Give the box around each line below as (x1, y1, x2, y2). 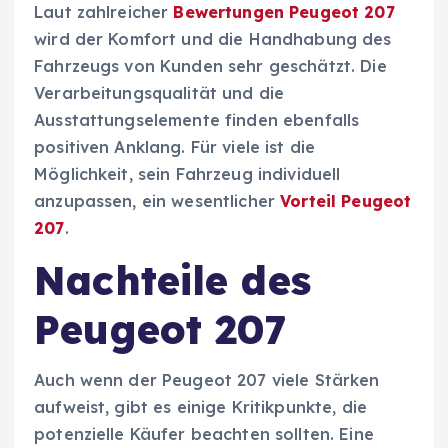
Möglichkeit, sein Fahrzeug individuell (34, 164, 341, 185)
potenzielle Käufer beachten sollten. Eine (34, 423, 374, 444)
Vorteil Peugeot (280, 191, 412, 212)
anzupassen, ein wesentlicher (34, 191, 281, 212)
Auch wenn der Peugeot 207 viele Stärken (34, 369, 380, 390)
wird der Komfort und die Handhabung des (34, 29, 392, 50)
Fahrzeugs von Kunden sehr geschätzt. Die (34, 56, 387, 77)
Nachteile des (34, 255, 311, 306)
